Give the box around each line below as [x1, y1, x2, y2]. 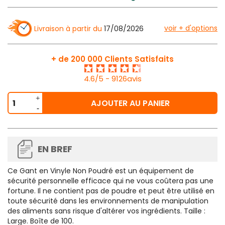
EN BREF [38, 143, 72, 156]
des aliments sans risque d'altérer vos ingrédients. [8, 206, 184, 216]
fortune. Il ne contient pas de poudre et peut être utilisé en [8, 186, 214, 196]
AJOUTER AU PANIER [91, 97, 170, 109]
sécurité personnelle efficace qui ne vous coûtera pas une [8, 176, 213, 186]
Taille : [184, 206, 205, 216]
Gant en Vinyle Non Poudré [20, 166, 113, 176]
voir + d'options [164, 23, 217, 34]
